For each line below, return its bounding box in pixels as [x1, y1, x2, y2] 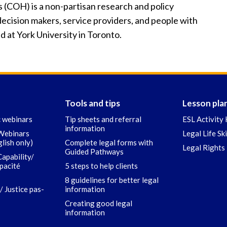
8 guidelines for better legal [65, 175, 159, 184]
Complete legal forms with [65, 138, 153, 147]
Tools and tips [65, 98, 120, 108]
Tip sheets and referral [65, 115, 141, 124]
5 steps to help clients [65, 161, 138, 170]
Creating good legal [65, 199, 132, 208]
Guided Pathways [65, 147, 124, 156]
